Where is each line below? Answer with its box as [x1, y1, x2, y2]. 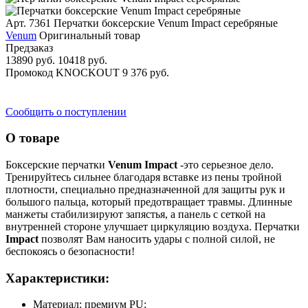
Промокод [5, 66, 53, 78]
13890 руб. [5, 54, 55, 66]
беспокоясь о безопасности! [5, 245, 135, 257]
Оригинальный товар [39, 29, 140, 41]
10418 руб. [58, 54, 107, 66]
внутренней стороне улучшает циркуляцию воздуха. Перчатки [5, 220, 300, 232]
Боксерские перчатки [5, 158, 108, 170]
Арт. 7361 [5, 16, 51, 29]
